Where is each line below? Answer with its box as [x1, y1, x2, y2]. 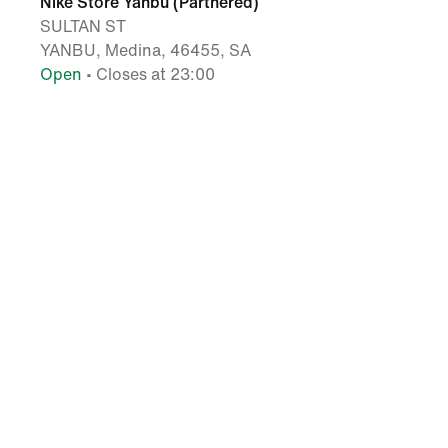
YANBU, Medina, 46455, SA [40, 41, 251, 59]
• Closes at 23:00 [82, 65, 215, 83]
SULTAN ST [40, 17, 126, 35]
